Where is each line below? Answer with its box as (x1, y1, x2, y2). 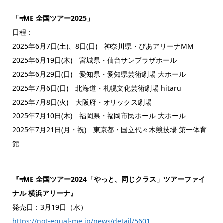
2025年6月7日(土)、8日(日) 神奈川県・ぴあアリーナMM (12, 41, 194, 51)
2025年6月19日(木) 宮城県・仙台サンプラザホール (12, 55, 177, 65)
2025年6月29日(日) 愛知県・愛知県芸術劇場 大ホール (12, 69, 186, 79)
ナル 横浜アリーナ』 (12, 188, 77, 198)
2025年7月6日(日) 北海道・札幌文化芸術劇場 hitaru (12, 83, 181, 93)
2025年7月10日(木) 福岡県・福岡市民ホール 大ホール (12, 111, 186, 121)
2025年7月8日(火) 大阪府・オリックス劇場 (12, 97, 152, 107)
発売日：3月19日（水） (12, 202, 87, 212)
